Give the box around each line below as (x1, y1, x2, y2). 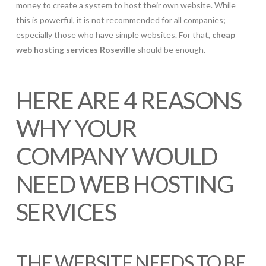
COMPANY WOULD (15, 142, 217, 171)
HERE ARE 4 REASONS (15, 86, 242, 115)
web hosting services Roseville (15, 45, 135, 55)
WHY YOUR (15, 114, 137, 143)
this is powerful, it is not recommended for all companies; (15, 15, 226, 26)
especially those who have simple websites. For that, (15, 30, 212, 40)
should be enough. (135, 45, 205, 55)
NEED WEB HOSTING (15, 170, 233, 199)
